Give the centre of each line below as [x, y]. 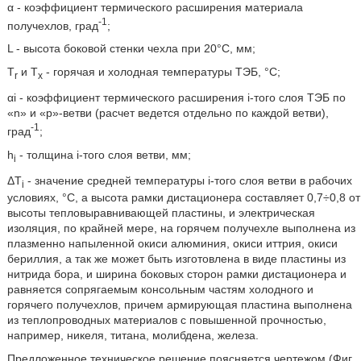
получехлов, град [52, 25]
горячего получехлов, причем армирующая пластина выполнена [179, 305]
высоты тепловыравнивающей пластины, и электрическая [161, 213]
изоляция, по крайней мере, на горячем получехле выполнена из [181, 228]
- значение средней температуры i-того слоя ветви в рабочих [188, 180]
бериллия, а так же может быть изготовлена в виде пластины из [176, 259]
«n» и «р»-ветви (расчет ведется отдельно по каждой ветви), [168, 113]
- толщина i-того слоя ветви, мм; [103, 154]
